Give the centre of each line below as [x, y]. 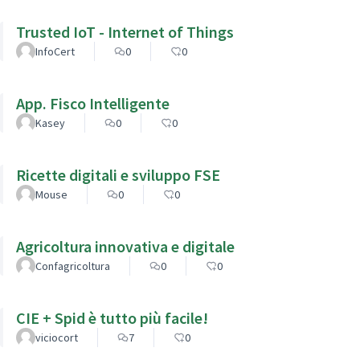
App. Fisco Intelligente [93, 103]
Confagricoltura [73, 266]
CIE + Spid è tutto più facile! [112, 317]
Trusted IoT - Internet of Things [125, 31]
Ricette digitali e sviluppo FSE [118, 174]
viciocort [57, 337]
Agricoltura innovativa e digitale [125, 246]
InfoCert [55, 51]
